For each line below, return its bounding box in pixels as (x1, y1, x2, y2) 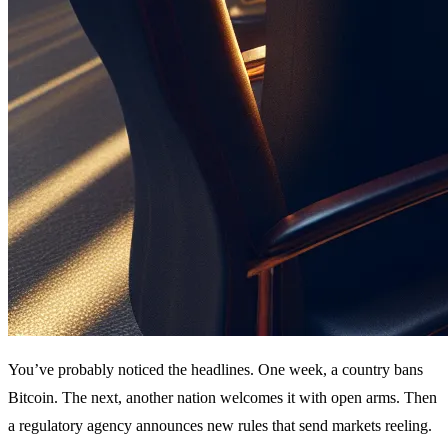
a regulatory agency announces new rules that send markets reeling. (8, 416, 432, 434)
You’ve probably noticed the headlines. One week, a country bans (8, 360, 423, 378)
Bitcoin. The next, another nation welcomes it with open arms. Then (8, 388, 437, 406)
